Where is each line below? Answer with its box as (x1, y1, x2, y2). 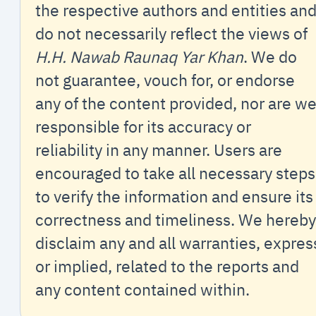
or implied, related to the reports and (35, 255, 299, 276)
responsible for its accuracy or (35, 116, 251, 137)
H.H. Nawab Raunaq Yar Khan (35, 46, 243, 67)
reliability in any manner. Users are (35, 139, 282, 160)
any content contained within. (35, 279, 250, 300)
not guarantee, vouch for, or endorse (35, 69, 295, 90)
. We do (243, 46, 297, 67)
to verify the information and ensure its (35, 186, 313, 207)
